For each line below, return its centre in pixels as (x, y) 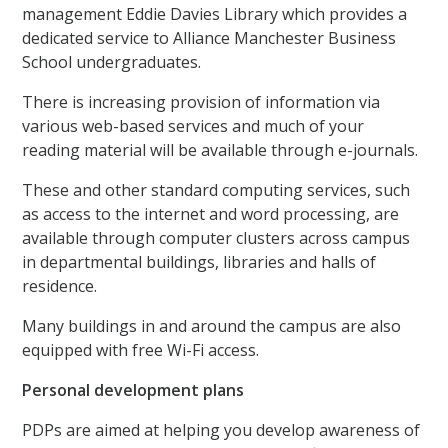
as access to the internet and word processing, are (211, 214)
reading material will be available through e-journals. (220, 150)
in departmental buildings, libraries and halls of (199, 262)
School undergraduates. (112, 62)
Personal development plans (133, 390)
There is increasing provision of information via (201, 102)
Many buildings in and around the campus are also (212, 326)
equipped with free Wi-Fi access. (141, 350)
